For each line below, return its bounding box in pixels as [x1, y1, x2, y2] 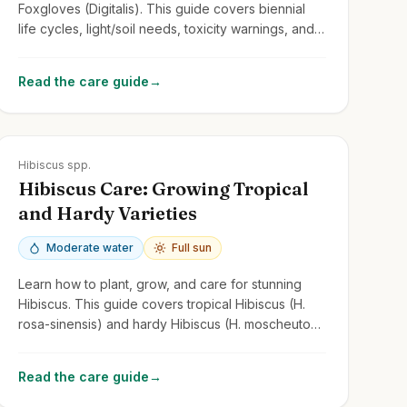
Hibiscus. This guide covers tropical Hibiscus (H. [17, 295, 305, 312]
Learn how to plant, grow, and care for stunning [17, 275, 302, 292]
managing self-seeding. [17, 40, 159, 56]
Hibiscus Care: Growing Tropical [17, 176, 309, 200]
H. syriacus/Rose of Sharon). [17, 335, 189, 352]
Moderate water [45, 240, 134, 254]
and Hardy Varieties [17, 201, 197, 224]
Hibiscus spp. [17, 157, 91, 172]
